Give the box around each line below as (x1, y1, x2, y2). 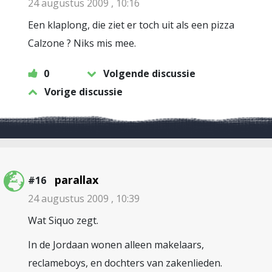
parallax (55, 172, 98, 187)
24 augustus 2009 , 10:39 (28, 192, 140, 205)
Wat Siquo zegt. (28, 214, 98, 227)
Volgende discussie (103, 67, 195, 80)
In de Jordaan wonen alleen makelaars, (28, 238, 204, 251)
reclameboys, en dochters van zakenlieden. (28, 256, 222, 270)
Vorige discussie (44, 85, 123, 98)
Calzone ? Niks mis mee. (28, 36, 136, 50)
